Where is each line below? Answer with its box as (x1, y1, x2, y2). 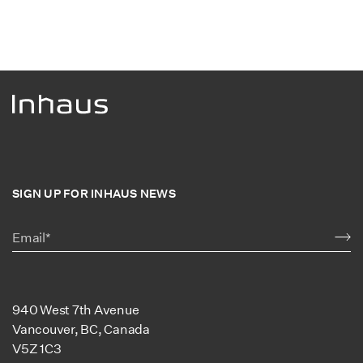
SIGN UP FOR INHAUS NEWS (12, 186, 176, 202)
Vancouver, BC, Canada (12, 322, 150, 338)
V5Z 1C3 (12, 341, 62, 357)
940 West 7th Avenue (12, 302, 139, 318)
